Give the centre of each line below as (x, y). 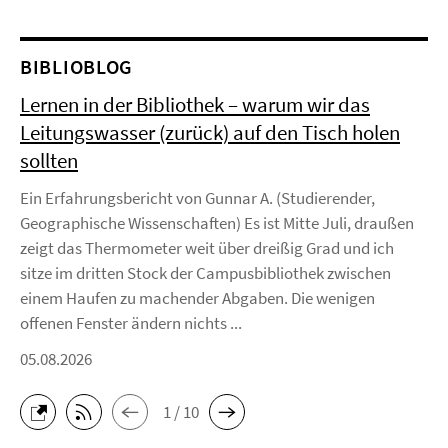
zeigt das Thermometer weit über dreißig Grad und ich (207, 248)
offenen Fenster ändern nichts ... (131, 323)
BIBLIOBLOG (76, 66)
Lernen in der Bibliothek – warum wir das (195, 104)
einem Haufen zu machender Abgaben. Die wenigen (197, 298)
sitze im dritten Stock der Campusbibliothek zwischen (205, 273)
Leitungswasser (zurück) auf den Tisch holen (210, 132)
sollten (49, 160)
